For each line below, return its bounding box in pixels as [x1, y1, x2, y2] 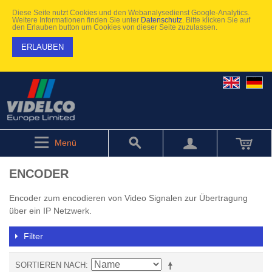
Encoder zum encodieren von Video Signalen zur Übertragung [9, 193, 248, 203]
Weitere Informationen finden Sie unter [12, 15, 141, 24]
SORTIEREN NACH [15, 260, 86, 270]
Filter [24, 231, 43, 241]
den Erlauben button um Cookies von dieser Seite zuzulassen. [12, 22, 217, 32]
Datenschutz [141, 15, 182, 24]
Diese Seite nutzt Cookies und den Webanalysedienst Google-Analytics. [12, 8, 250, 17]
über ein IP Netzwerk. [9, 206, 92, 216]
